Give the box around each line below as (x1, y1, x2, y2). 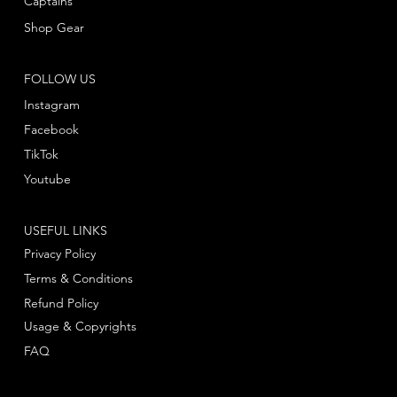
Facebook (23, 121, 79, 137)
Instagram (23, 97, 80, 113)
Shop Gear (23, 19, 84, 35)
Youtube (23, 171, 71, 187)
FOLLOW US (23, 71, 96, 88)
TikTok (23, 146, 58, 162)
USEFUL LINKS (23, 222, 107, 238)
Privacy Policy (23, 245, 96, 261)
